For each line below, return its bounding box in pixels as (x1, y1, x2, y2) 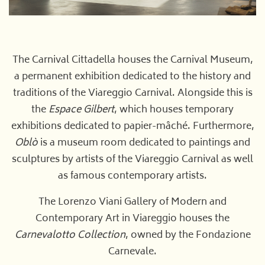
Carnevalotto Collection (14, 227, 125, 244)
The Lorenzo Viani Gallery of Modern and (38, 194, 227, 211)
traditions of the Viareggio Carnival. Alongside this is (12, 85, 253, 102)
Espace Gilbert (49, 102, 114, 119)
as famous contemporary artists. (58, 168, 207, 185)
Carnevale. (108, 244, 157, 261)
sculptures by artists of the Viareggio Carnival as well (12, 151, 253, 169)
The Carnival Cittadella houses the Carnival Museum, (12, 52, 253, 69)
